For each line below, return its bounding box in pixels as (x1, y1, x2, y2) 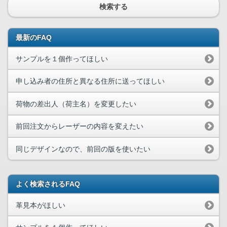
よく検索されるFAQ (16, 179, 80, 188)
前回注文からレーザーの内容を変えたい (16, 122, 143, 131)
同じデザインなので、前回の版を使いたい (16, 144, 150, 153)
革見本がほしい (16, 201, 65, 209)
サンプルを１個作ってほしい (16, 54, 108, 63)
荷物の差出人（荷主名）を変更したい (16, 99, 136, 108)
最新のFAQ (16, 33, 52, 42)
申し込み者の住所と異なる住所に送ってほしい (16, 77, 165, 86)
